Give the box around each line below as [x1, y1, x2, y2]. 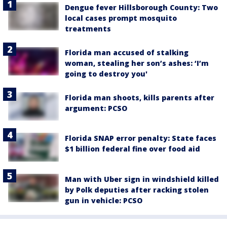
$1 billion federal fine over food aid [65, 144, 200, 154]
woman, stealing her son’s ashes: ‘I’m [65, 58, 209, 68]
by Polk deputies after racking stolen [65, 184, 209, 195]
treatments [65, 24, 111, 34]
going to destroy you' [65, 69, 147, 79]
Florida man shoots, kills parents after [65, 93, 214, 103]
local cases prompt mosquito [65, 13, 177, 23]
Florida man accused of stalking [65, 48, 188, 58]
